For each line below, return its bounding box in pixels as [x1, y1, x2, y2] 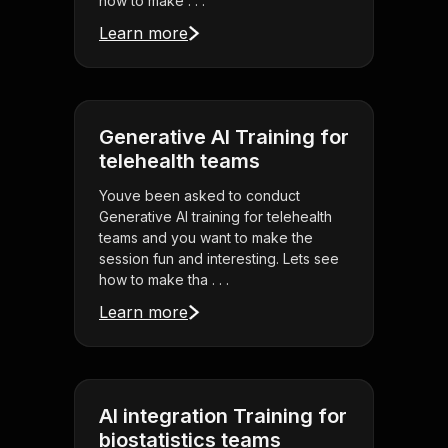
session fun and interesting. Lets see [99, 250, 339, 268]
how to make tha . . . [99, 271, 229, 289]
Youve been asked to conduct [99, 187, 300, 205]
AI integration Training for [99, 404, 347, 429]
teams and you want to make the [99, 229, 313, 247]
